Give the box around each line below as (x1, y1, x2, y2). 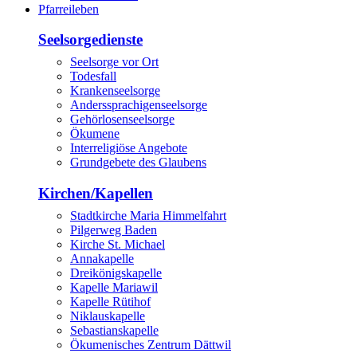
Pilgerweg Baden (70, 223, 157, 237)
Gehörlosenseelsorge (70, 112, 175, 127)
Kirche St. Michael (70, 237, 165, 252)
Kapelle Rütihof (70, 295, 151, 309)
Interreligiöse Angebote (70, 141, 187, 155)
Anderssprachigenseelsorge (70, 98, 207, 112)
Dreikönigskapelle (70, 266, 162, 280)
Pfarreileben (38, 2, 99, 16)
